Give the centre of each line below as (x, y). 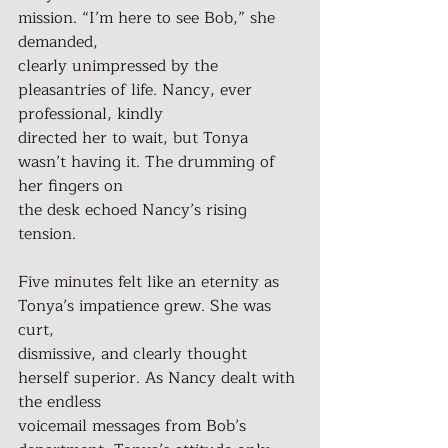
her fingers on (70, 186)
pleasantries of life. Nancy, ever (137, 90)
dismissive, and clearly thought (135, 354)
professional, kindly (90, 114)
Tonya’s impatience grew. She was (147, 306)
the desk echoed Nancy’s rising (135, 210)
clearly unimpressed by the (120, 66)
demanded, (58, 42)
